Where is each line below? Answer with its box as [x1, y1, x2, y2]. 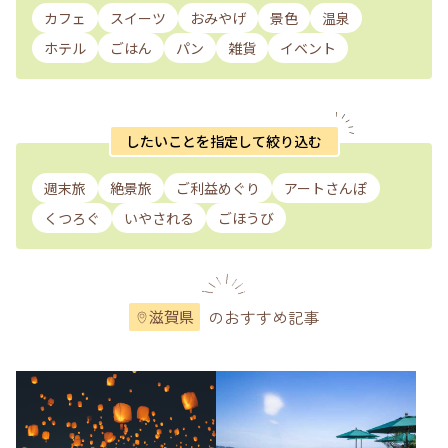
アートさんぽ [284, 178, 368, 199]
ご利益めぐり [176, 178, 260, 199]
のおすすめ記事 [207, 305, 320, 330]
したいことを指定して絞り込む [126, 130, 322, 151]
